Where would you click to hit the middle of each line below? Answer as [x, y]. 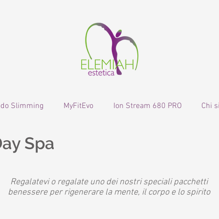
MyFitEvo [78, 106]
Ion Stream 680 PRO [148, 106]
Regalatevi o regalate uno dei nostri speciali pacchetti [109, 182]
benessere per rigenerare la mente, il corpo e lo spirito [109, 192]
